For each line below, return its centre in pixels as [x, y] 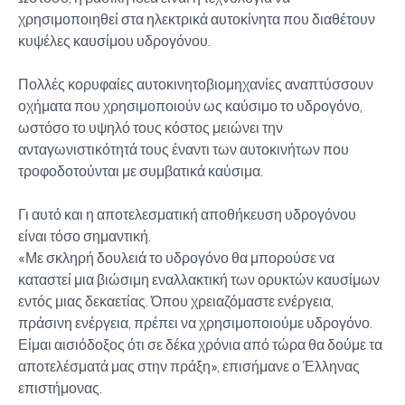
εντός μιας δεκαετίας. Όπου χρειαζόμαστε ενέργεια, [176, 301]
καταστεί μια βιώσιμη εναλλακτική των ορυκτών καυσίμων [199, 279]
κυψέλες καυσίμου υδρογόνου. [114, 41]
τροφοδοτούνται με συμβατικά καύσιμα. [141, 171]
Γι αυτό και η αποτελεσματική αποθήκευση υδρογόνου [187, 214]
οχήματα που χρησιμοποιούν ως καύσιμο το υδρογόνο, [190, 106]
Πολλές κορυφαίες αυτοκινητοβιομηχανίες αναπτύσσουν [196, 84]
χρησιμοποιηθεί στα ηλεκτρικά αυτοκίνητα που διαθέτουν [197, 19]
